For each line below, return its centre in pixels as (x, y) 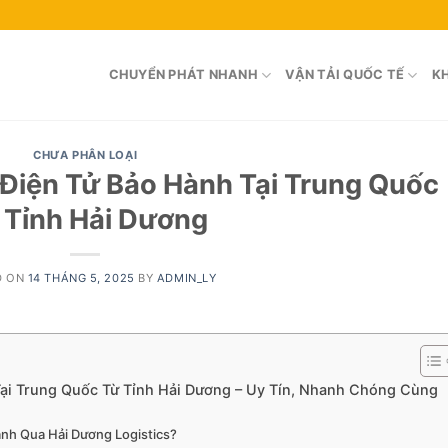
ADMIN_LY (186, 277)
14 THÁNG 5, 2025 (81, 277)
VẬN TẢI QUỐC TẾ (345, 74)
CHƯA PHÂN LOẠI (85, 155)
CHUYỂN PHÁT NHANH (183, 74)
